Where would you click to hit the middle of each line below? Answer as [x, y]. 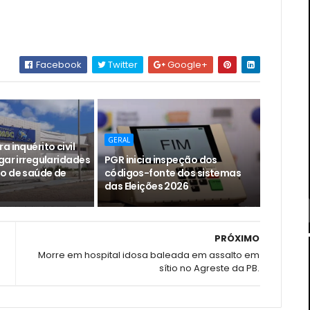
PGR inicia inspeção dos [161, 160]
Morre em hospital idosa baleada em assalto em [149, 255]
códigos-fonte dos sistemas [173, 173]
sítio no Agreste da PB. [210, 268]
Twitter [122, 65]
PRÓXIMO [237, 238]
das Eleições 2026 [146, 186]
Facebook [58, 65]
